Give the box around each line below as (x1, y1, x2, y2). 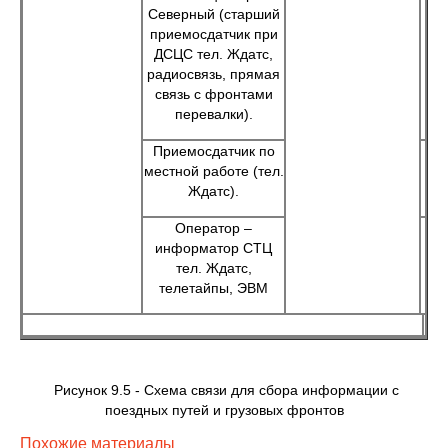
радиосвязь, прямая (147, 66, 280, 82)
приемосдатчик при (149, 26, 278, 42)
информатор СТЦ (155, 240, 272, 256)
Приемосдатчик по (152, 143, 275, 159)
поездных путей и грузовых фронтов (104, 402, 344, 418)
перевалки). (174, 106, 253, 122)
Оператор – (175, 220, 252, 236)
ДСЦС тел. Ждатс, (154, 46, 273, 62)
